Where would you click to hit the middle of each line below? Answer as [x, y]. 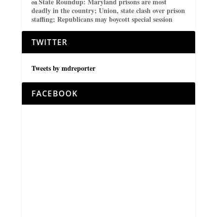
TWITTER [49, 42]
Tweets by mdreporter [63, 68]
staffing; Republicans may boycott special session [102, 19]
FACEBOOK [54, 93]
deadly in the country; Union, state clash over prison [108, 10]
